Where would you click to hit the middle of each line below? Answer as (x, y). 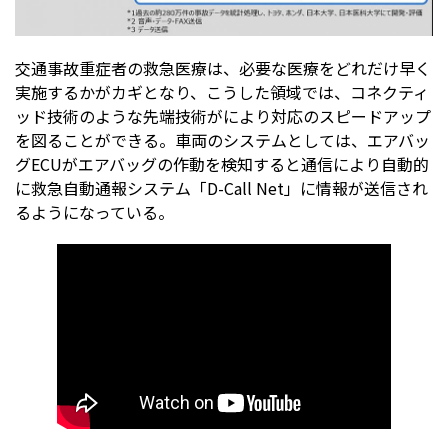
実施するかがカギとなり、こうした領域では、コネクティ (222, 91)
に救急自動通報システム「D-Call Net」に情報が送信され (221, 187)
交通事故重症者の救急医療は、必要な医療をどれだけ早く (223, 67)
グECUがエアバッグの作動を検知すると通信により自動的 (222, 163)
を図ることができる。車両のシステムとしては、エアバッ (222, 139)
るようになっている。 (94, 211)
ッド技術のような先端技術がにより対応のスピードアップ (223, 115)
